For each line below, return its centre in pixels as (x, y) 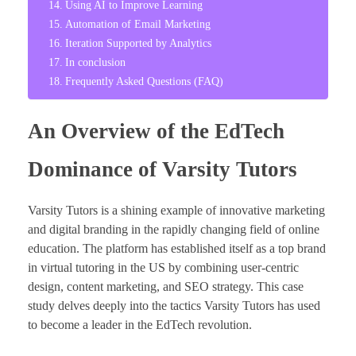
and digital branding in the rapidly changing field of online (174, 229)
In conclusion (95, 62)
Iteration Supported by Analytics (138, 43)
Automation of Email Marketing (137, 23)
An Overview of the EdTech (156, 131)
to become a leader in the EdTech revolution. (140, 324)
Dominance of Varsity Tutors (163, 169)
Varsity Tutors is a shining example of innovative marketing (176, 210)
